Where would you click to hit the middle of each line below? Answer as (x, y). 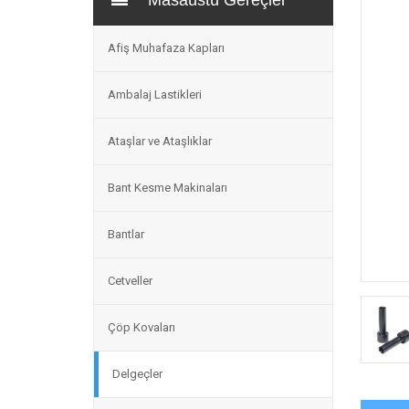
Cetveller (130, 281)
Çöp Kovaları (142, 327)
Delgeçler (137, 374)
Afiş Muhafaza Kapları (166, 48)
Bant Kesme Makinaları (168, 188)
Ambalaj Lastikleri (155, 94)
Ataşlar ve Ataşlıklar (160, 141)
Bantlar (126, 234)
